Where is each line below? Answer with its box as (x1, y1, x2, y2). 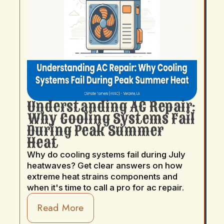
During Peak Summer (27, 120, 164, 140)
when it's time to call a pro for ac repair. (27, 182, 184, 192)
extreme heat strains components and (27, 171, 178, 181)
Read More (37, 200, 84, 214)
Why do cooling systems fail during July (27, 149, 186, 159)
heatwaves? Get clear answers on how (27, 160, 183, 170)
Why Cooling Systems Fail (27, 108, 195, 128)
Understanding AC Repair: (27, 96, 195, 116)
